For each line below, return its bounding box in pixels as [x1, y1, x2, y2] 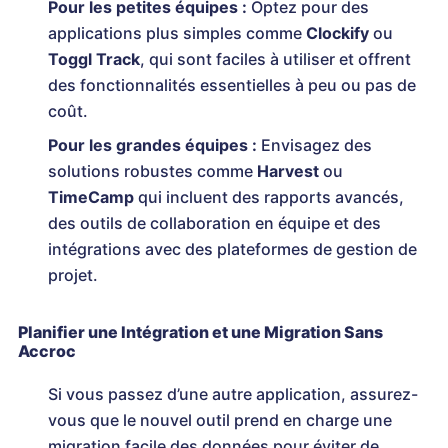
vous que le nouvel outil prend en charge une [48, 410, 392, 431]
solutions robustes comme [48, 161, 257, 182]
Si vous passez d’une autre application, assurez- [48, 384, 418, 405]
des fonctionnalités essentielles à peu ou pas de [48, 75, 416, 96]
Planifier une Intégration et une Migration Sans [18, 322, 383, 343]
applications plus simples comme [48, 23, 306, 44]
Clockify [306, 23, 369, 44]
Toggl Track [48, 49, 140, 70]
